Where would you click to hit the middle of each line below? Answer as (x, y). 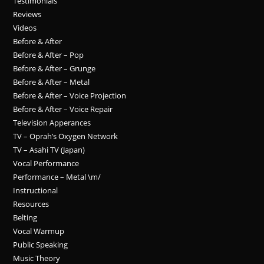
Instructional (36, 190)
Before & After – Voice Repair (63, 109)
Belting (25, 217)
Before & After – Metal (52, 82)
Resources (31, 204)
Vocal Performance (46, 163)
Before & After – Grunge (55, 68)
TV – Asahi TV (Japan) (49, 150)
